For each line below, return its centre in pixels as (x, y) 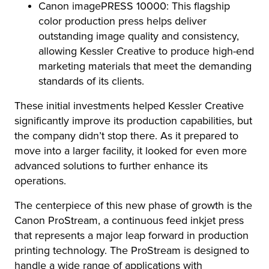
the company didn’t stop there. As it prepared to (126, 136)
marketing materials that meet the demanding (145, 66)
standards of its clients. (91, 81)
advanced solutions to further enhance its (111, 166)
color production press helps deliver (122, 21)
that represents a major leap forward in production (131, 235)
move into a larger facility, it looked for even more (131, 151)
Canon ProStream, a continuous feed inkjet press (129, 220)
